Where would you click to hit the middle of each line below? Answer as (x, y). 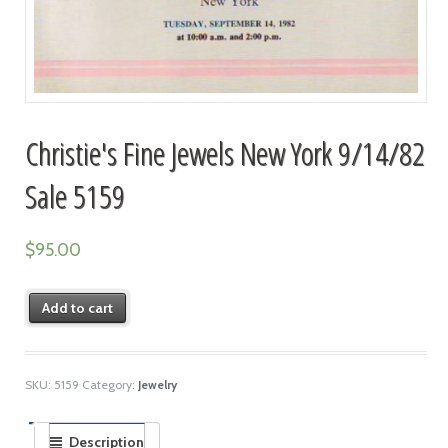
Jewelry (157, 384)
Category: (109, 384)
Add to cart (78, 308)
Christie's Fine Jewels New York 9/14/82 (224, 153)
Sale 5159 (74, 196)
